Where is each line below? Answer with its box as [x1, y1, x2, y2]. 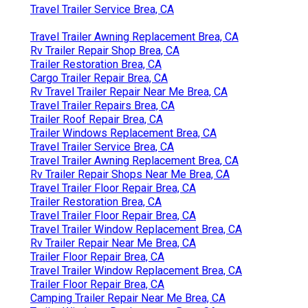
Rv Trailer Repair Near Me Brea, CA [30, 236, 196, 250]
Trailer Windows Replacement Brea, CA [30, 126, 217, 140]
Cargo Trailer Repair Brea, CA [30, 71, 168, 85]
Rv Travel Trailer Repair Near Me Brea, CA [30, 85, 228, 98]
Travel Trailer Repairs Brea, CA [30, 98, 175, 112]
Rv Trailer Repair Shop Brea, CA [30, 43, 179, 57]
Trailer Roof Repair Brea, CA [30, 112, 163, 126]
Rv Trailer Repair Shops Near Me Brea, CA [30, 167, 230, 181]
